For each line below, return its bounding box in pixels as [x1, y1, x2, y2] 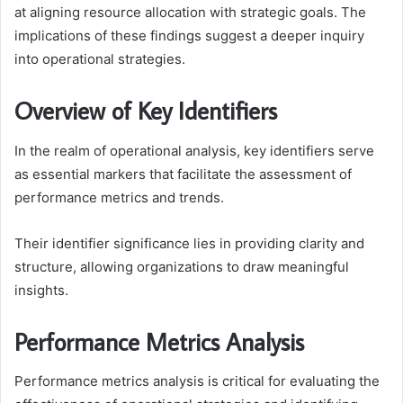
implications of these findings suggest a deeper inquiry [14, 27, 364, 45]
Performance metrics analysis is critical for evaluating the [14, 372, 380, 390]
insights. [14, 281, 68, 299]
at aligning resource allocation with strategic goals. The [14, 4, 366, 22]
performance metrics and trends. [14, 188, 224, 206]
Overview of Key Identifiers [14, 94, 277, 127]
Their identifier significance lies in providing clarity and [14, 234, 364, 252]
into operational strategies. [14, 50, 185, 68]
